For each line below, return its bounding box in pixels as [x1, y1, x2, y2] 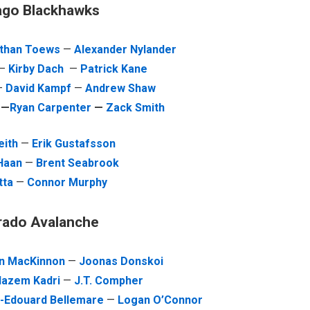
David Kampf [5, 82, 71, 95]
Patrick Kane [80, 62, 148, 75]
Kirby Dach [8, 62, 64, 75]
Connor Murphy [27, 176, 108, 189]
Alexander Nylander [74, 43, 177, 56]
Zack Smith [105, 101, 165, 114]
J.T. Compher [73, 274, 143, 287]
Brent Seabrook [36, 156, 120, 170]
